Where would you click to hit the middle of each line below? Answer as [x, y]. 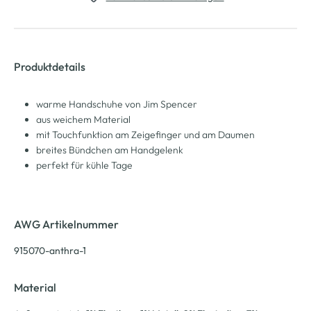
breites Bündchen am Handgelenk [110, 150]
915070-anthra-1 [50, 250]
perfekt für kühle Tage [84, 165]
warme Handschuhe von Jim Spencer [117, 104]
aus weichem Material [83, 119]
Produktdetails [50, 66]
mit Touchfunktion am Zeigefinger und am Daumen [145, 134]
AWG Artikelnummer [66, 224]
